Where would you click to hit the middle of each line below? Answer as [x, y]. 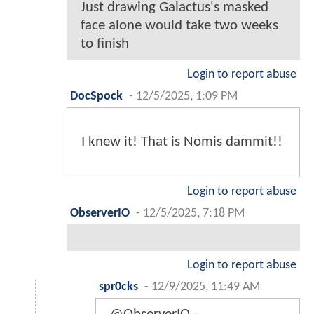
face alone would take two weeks [179, 26]
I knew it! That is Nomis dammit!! [182, 142]
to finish [105, 44]
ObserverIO [100, 214]
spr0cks [118, 287]
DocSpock [96, 97]
